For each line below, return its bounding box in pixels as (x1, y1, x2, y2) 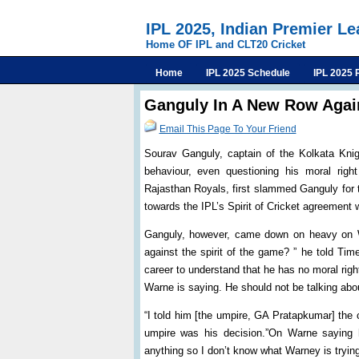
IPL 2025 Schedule (206, 67, 290, 79)
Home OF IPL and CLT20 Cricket (146, 38, 305, 50)
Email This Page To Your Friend (159, 123, 296, 135)
